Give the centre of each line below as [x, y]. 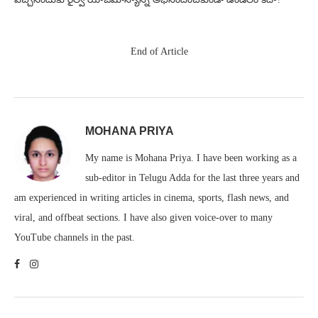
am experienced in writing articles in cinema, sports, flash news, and [152, 198]
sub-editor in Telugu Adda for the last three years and [192, 178]
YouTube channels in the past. [75, 238]
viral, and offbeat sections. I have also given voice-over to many [143, 218]
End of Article [159, 52]
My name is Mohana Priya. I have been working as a [191, 158]
